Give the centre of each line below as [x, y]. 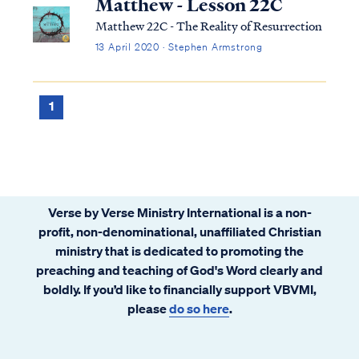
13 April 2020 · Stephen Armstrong [179, 46]
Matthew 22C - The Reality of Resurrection [208, 25]
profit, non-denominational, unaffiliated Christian [179, 231]
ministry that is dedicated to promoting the [179, 250]
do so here [199, 308]
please [148, 308]
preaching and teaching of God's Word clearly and [179, 270]
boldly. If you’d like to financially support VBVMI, [179, 289]
